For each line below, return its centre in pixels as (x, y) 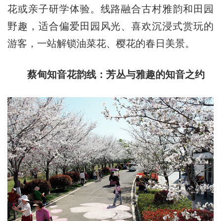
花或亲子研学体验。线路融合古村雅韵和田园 (110, 9)
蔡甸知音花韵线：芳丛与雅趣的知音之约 (116, 74)
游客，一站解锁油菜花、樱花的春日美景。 (101, 43)
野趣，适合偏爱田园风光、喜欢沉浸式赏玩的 (110, 26)
